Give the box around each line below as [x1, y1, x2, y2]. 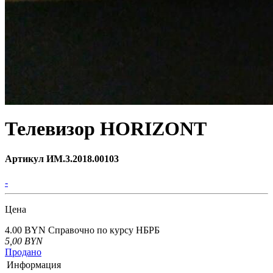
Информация [7, 260, 61, 271]
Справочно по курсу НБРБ [48, 225, 160, 236]
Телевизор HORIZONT [5, 118, 207, 140]
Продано [5, 247, 41, 258]
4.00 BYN [5, 225, 48, 236]
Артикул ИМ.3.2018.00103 [5, 153, 119, 164]
